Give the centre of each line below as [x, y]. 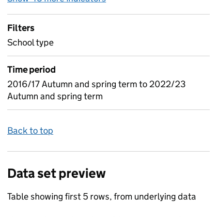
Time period [31, 70]
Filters [21, 28]
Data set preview [56, 173]
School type [31, 42]
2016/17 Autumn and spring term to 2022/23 [96, 84]
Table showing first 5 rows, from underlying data [102, 196]
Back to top [30, 131]
